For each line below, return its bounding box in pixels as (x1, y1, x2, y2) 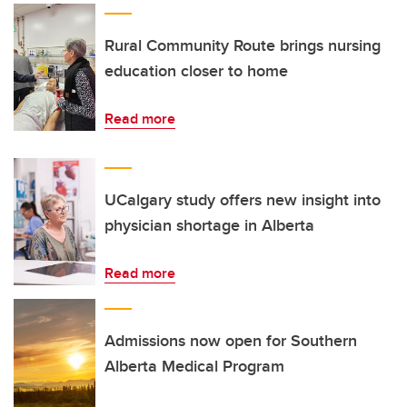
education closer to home (104, 59, 288, 83)
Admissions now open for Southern (104, 329, 357, 352)
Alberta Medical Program (104, 354, 284, 378)
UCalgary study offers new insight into (104, 188, 381, 212)
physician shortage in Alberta (104, 213, 314, 237)
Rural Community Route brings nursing (104, 34, 381, 57)
